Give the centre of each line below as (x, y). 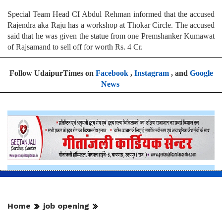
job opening (66, 206)
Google (201, 73)
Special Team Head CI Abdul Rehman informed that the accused (111, 14)
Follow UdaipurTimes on (52, 73)
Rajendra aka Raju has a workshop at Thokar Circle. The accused (111, 25)
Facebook (112, 73)
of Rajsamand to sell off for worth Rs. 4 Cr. (75, 47)
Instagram (151, 73)
